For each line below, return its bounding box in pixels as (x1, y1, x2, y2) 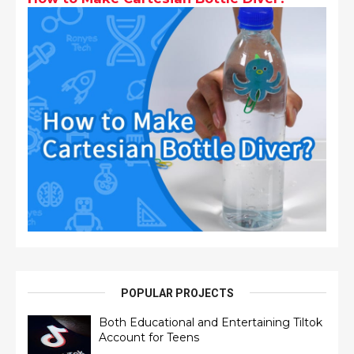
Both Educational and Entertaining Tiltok (99, 314, 322, 330)
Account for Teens (99, 330, 199, 345)
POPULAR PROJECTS (120, 286, 234, 299)
